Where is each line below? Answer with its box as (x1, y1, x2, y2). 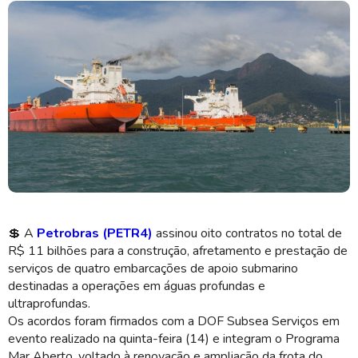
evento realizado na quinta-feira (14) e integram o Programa (8, 330, 340, 348)
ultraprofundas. (8, 295, 90, 312)
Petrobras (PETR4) (37, 225, 153, 242)
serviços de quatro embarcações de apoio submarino (8, 260, 298, 277)
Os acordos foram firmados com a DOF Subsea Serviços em (8, 312, 340, 330)
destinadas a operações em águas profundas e (8, 277, 265, 295)
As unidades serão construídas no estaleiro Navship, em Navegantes (12, 201, 332, 214)
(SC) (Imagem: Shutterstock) (12, 213, 145, 226)
